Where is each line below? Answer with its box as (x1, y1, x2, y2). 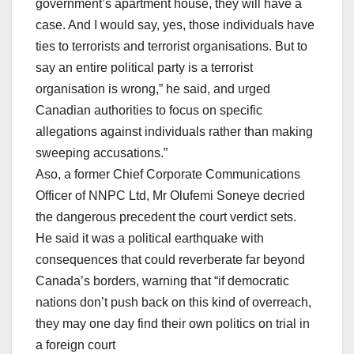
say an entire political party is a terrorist (36, 60, 253, 74)
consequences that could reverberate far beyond (36, 252, 305, 266)
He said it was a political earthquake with (36, 231, 264, 245)
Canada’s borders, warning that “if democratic (36, 273, 289, 288)
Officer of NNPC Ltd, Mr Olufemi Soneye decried (36, 188, 305, 202)
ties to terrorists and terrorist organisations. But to (36, 39, 307, 53)
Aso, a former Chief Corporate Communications (36, 167, 300, 181)
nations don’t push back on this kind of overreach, (36, 295, 311, 309)
